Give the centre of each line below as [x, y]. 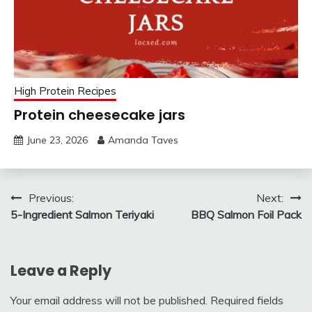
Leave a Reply [61, 270]
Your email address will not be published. [109, 300]
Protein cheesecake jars [100, 115]
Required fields [247, 300]
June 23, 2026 [57, 140]
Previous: [51, 197]
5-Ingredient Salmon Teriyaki [82, 214]
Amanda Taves [143, 140]
